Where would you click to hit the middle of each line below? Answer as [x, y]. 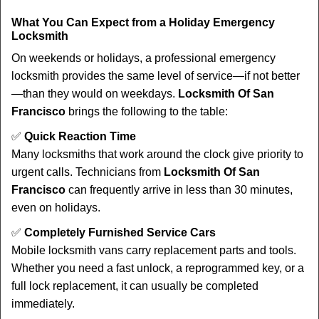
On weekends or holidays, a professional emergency [143, 58]
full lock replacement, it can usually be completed [135, 286]
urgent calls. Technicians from [88, 172]
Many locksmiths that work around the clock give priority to [157, 154]
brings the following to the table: [147, 111]
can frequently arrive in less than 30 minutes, [179, 190]
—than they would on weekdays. [95, 94]
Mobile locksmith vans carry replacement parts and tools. [154, 250]
